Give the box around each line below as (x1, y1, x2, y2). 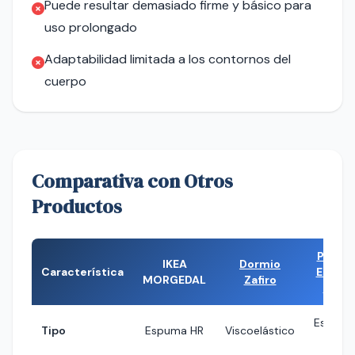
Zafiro (243, 273, 277, 287)
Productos (32, 193, 122, 219)
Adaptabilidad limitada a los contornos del (44, 51, 291, 67)
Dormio (239, 257, 281, 271)
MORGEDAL (143, 273, 206, 287)
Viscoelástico (225, 323, 295, 338)
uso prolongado (44, 19, 137, 36)
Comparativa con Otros (32, 168, 233, 194)
